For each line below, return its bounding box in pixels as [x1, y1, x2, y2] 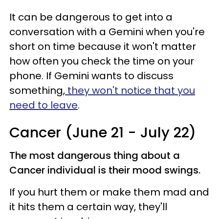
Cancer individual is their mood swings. [9, 163, 200, 177]
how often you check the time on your [9, 54, 194, 68]
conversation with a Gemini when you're [9, 24, 205, 39]
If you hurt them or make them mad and [9, 185, 209, 199]
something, [9, 83, 65, 97]
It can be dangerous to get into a [9, 10, 173, 24]
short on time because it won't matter [9, 39, 196, 53]
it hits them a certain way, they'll [9, 199, 167, 214]
